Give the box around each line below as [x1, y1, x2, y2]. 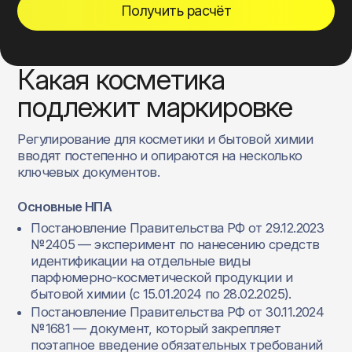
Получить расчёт [120, 2, 232, 19]
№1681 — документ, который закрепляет [31, 321, 281, 337]
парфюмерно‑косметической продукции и [31, 269, 293, 285]
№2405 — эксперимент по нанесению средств [31, 236, 320, 252]
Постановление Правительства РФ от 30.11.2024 [31, 304, 324, 321]
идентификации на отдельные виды [31, 252, 251, 269]
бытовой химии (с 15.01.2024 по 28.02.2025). [31, 285, 291, 302]
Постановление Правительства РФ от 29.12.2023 [31, 219, 324, 236]
